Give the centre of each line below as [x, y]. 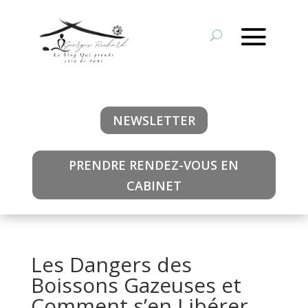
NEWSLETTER [154, 121]
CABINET [154, 185]
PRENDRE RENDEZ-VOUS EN [154, 165]
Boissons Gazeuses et [136, 285]
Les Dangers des [111, 265]
